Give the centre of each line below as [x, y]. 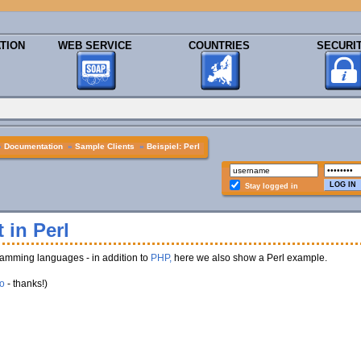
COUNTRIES [219, 46]
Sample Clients [104, 146]
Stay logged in [271, 186]
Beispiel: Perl [173, 146]
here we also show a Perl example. [249, 258]
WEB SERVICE [95, 46]
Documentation [33, 146]
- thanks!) [26, 284]
